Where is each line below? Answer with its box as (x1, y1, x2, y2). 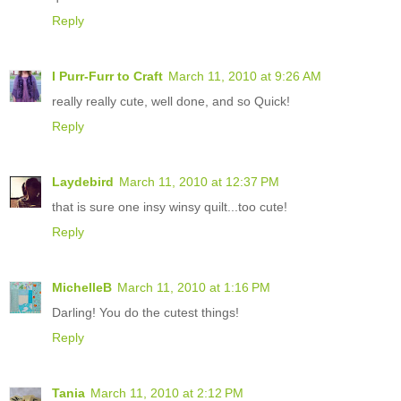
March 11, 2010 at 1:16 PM (117, 279, 270, 294)
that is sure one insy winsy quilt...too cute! (52, 199, 287, 214)
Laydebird (52, 174, 114, 189)
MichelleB (52, 279, 112, 294)
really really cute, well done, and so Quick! (52, 93, 290, 108)
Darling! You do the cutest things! (52, 304, 239, 320)
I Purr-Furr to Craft (52, 68, 163, 83)
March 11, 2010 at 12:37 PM (119, 174, 279, 189)
